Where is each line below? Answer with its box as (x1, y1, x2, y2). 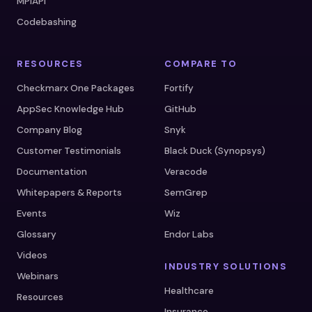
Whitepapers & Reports (17, 186, 122, 198)
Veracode (164, 165, 208, 178)
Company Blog (17, 123, 82, 136)
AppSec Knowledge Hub (17, 102, 124, 115)
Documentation (17, 165, 87, 178)
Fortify (164, 81, 194, 94)
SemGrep (164, 186, 208, 198)
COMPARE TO (164, 57, 237, 70)
